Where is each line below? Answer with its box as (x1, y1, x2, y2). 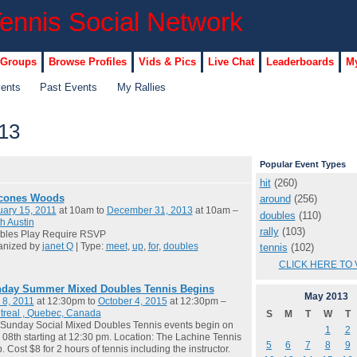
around (259, 193, 291, 206)
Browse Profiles (48, 55, 127, 68)
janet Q (41, 241, 73, 253)
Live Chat (207, 55, 254, 68)
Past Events (40, 80, 98, 93)
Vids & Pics (138, 55, 196, 68)
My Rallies (116, 80, 166, 93)
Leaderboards (265, 55, 334, 68)
